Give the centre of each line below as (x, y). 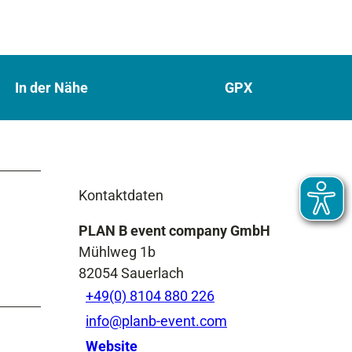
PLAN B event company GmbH (174, 230)
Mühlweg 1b (117, 251)
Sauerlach (152, 273)
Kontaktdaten (121, 195)
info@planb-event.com (156, 321)
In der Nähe (51, 87)
